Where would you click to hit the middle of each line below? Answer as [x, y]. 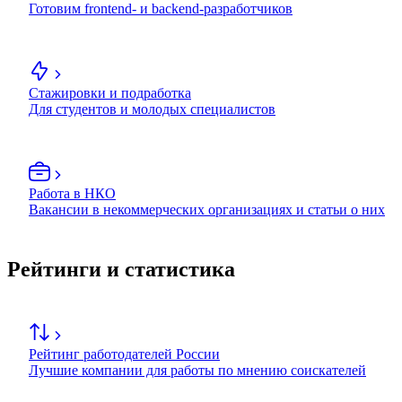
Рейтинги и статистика [121, 270]
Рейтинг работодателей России [124, 354]
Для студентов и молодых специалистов [152, 109]
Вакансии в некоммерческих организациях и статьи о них [207, 210]
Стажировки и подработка [110, 93]
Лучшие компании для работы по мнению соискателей [197, 371]
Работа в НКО [72, 194]
